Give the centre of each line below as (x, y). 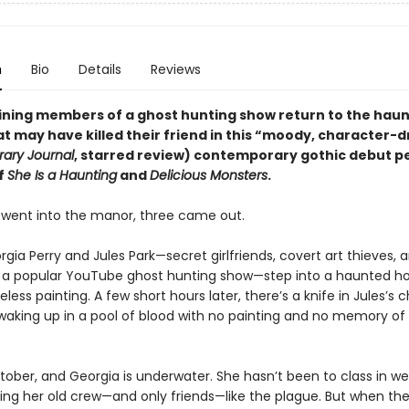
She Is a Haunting (62, 175)
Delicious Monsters (208, 175)
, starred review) (133, 155)
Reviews (175, 69)
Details (100, 69)
